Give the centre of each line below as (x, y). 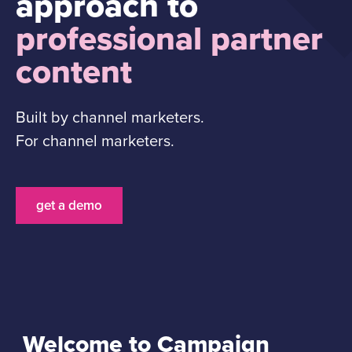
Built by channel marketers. (110, 117)
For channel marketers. (95, 141)
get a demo (69, 206)
